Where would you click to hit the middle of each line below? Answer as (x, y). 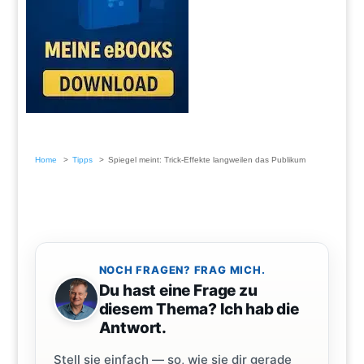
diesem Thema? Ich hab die (199, 310)
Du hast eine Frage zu (178, 291)
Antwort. (133, 328)
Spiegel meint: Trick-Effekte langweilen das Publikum (206, 160)
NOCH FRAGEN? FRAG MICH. (182, 270)
